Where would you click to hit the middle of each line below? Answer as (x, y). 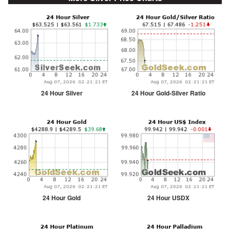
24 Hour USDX (168, 198)
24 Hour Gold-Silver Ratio (168, 93)
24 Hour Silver (62, 93)
